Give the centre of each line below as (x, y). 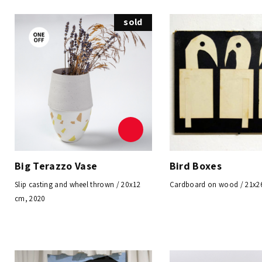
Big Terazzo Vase (56, 166)
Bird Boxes (196, 166)
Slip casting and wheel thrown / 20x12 (78, 185)
